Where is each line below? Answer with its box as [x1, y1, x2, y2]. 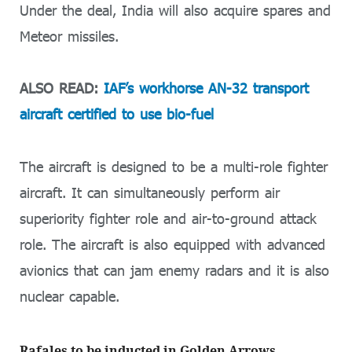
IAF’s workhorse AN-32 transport [104, 79, 309, 97]
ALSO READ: [20, 79, 104, 97]
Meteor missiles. [20, 27, 119, 45]
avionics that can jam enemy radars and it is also [20, 261, 329, 279]
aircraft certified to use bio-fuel [20, 105, 214, 123]
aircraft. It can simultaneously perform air [20, 183, 280, 201]
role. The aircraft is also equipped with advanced [20, 235, 325, 253]
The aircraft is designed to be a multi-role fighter [20, 157, 328, 175]
